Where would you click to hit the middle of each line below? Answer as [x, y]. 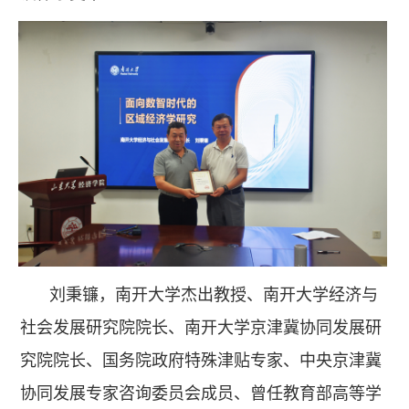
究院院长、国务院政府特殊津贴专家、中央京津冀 [201, 360]
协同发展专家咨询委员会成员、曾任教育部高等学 [201, 393]
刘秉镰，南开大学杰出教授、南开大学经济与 [213, 294]
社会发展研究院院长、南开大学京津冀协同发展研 [201, 327]
